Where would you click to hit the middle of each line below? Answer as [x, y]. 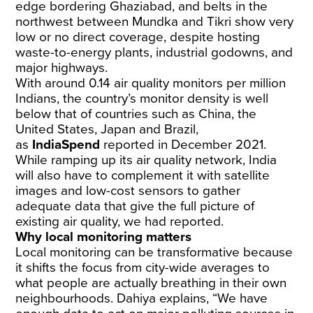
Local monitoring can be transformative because [154, 252]
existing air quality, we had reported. [120, 221]
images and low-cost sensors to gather [128, 191]
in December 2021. [211, 145]
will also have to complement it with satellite [143, 175]
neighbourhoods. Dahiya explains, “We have [142, 298]
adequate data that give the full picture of [135, 206]
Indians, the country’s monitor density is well [142, 99]
